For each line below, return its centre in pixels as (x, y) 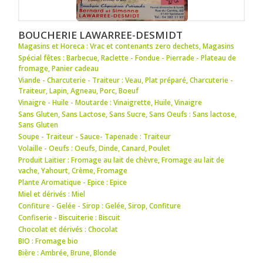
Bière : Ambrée (43, 252)
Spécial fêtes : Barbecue (58, 58)
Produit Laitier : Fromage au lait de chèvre (88, 160)
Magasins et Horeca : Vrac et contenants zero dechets (109, 46)
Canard (134, 148)
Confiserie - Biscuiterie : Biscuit (70, 217)
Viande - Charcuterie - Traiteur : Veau (80, 80)
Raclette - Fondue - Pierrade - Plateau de (169, 58)
